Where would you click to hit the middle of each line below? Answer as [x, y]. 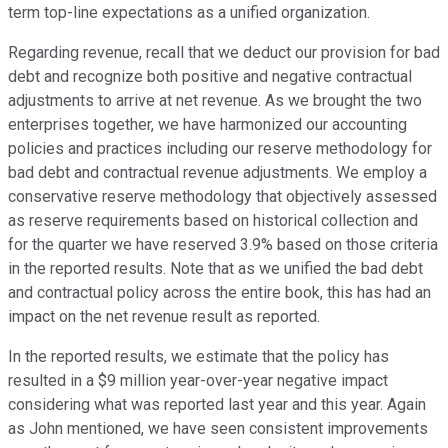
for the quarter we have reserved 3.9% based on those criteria [223, 245]
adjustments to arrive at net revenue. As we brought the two [215, 101]
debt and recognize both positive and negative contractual [210, 77]
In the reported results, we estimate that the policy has [198, 357]
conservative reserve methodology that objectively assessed [222, 197]
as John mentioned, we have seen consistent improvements [218, 429]
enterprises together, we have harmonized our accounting [207, 125]
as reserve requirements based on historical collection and [213, 221]
